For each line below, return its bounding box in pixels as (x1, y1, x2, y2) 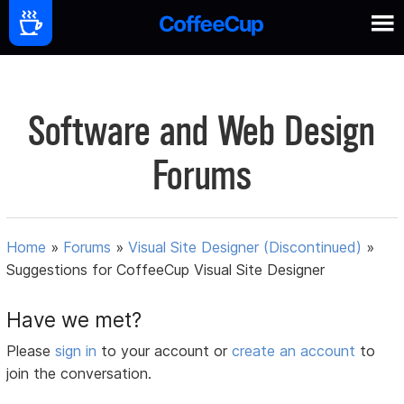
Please (6, 342, 56, 361)
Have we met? (6, 308, 142, 333)
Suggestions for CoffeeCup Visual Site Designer (6, 261, 326, 280)
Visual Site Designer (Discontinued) (128, 238, 363, 257)
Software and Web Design (28, 106, 376, 156)
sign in (55, 342, 102, 361)
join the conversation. (6, 364, 152, 383)
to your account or (101, 342, 233, 361)
